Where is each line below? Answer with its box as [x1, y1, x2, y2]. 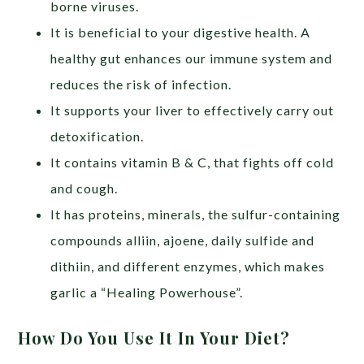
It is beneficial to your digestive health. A [50, 24, 311, 40]
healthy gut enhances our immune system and [50, 50, 333, 66]
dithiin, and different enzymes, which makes [50, 258, 326, 274]
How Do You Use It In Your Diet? [18, 326, 291, 349]
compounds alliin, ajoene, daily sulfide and [50, 232, 315, 248]
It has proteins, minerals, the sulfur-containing [50, 206, 341, 222]
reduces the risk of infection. [50, 76, 232, 92]
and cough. [50, 180, 119, 196]
